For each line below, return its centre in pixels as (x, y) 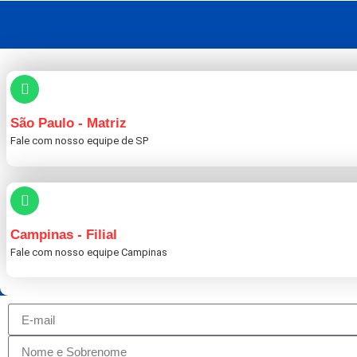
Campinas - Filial (64, 234)
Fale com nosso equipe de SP (79, 141)
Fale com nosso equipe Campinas (89, 252)
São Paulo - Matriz (69, 124)
